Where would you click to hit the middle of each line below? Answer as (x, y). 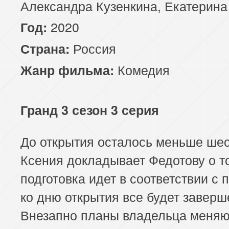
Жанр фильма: (67, 70)
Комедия (144, 69)
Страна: (45, 48)
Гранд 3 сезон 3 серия (90, 110)
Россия (93, 48)
